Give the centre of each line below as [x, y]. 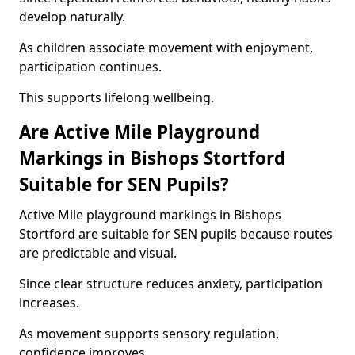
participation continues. [90, 67]
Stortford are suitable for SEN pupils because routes [176, 234]
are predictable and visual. [98, 253]
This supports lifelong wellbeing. [116, 97]
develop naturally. [72, 17]
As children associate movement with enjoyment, [166, 48]
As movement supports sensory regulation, [149, 334]
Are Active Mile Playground [139, 132]
